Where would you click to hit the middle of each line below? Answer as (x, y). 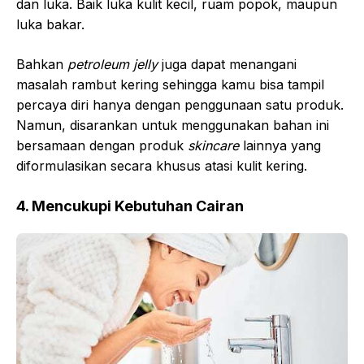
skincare (215, 145)
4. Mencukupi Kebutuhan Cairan (130, 206)
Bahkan (42, 64)
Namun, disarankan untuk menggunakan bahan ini (173, 125)
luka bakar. (50, 24)
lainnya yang (282, 145)
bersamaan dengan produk (102, 145)
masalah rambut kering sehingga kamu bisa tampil (170, 84)
